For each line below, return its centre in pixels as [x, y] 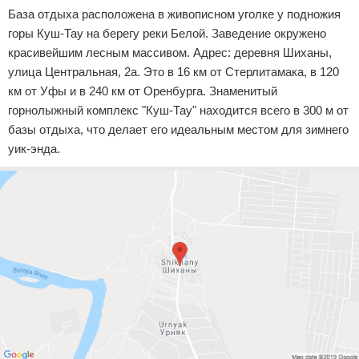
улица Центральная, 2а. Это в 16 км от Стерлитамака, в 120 [173, 71]
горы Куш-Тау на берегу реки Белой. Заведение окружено [167, 33]
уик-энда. [34, 148]
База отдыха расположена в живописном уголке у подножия [174, 14]
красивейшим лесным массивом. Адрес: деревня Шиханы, [170, 52]
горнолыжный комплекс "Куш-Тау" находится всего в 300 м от [178, 110]
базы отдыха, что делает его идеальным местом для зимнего [178, 129]
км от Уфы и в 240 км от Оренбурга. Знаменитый [143, 91]
